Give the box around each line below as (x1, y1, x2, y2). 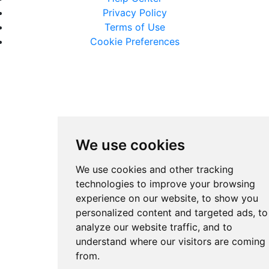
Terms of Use (104, 21, 165, 34)
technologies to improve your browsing (75, 178, 255, 190)
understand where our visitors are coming (75, 235, 265, 247)
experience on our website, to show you (75, 192, 258, 204)
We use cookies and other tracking (75, 163, 234, 175)
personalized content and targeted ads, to (75, 207, 268, 219)
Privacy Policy (102, 7, 167, 19)
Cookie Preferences (89, 35, 180, 48)
